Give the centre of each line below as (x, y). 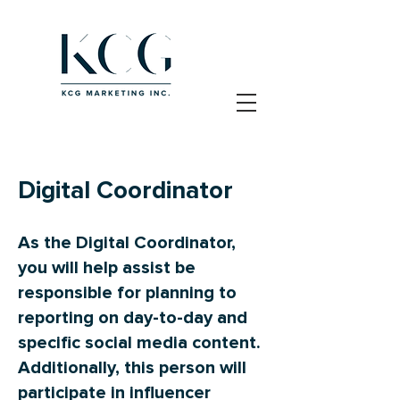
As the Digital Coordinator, (127, 243)
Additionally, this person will (132, 368)
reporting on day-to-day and (133, 318)
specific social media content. (139, 343)
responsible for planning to (127, 293)
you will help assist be (107, 268)
